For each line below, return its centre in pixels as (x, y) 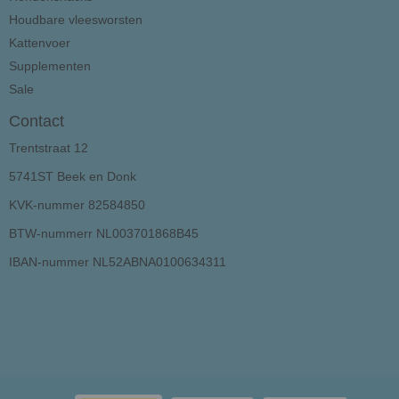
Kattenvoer (40, 42)
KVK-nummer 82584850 (77, 204)
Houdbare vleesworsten (76, 19)
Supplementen (50, 65)
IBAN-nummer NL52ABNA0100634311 (118, 261)
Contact (37, 121)
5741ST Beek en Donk (73, 176)
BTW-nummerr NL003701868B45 (104, 233)
